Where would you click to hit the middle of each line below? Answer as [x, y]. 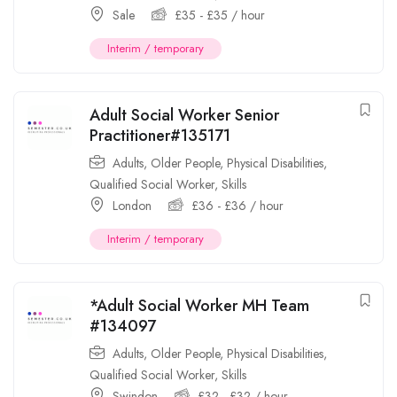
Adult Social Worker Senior [184, 115]
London [132, 206]
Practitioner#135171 [160, 136]
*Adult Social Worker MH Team [199, 306]
